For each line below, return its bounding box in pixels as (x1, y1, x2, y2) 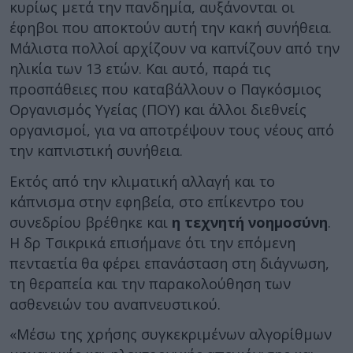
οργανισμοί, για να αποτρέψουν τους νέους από (9, 121, 334, 139)
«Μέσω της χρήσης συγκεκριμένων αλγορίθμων (9, 325, 332, 344)
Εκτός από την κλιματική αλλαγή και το (9, 171, 275, 191)
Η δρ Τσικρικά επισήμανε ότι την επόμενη (9, 232, 295, 252)
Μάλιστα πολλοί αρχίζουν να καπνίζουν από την (9, 39, 340, 58)
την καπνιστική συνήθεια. (9, 141, 183, 160)
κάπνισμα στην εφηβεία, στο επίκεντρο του (9, 191, 304, 211)
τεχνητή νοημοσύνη (184, 212, 328, 232)
